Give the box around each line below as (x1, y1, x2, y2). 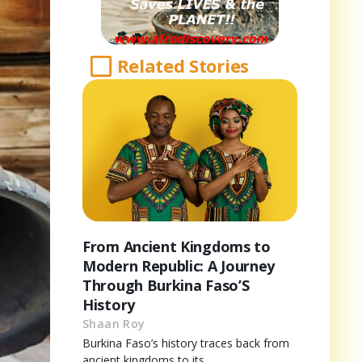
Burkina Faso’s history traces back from (82, 335, 289, 351)
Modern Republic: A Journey (82, 255, 276, 276)
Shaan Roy (82, 315, 145, 331)
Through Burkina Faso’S (82, 275, 250, 295)
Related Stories (116, 53, 249, 78)
